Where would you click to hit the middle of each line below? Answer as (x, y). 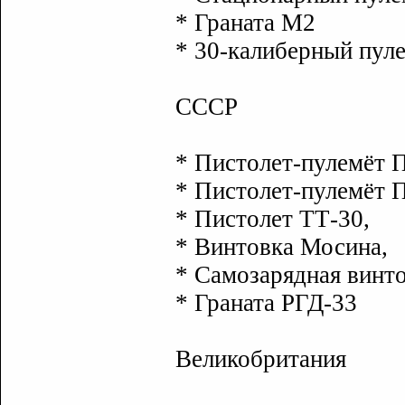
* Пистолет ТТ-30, (273, 219)
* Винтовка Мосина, (282, 247)
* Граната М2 (245, 23)
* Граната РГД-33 (266, 303)
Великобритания (261, 359)
